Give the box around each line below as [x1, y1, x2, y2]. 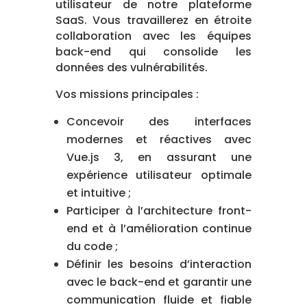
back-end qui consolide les [55, 43, 252, 60]
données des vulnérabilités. [55, 59, 208, 75]
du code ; [66, 238, 118, 254]
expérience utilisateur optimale [66, 167, 252, 183]
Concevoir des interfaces [66, 113, 252, 130]
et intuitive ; [66, 184, 131, 201]
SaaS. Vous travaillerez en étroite [55, 12, 252, 28]
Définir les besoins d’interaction [66, 256, 252, 272]
